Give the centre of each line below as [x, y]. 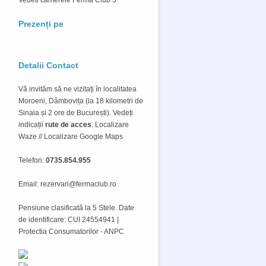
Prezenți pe [41, 23]
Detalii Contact [48, 65]
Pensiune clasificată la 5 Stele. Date [76, 208]
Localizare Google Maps [83, 136]
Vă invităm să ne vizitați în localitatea [77, 89]
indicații [32, 124]
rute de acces [68, 124]
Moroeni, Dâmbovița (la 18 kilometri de [81, 101]
